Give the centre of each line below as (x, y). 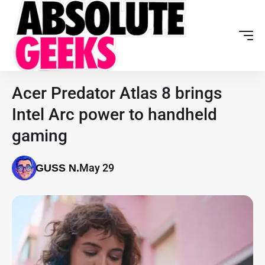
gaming (40, 135)
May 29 (97, 167)
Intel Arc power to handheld (114, 114)
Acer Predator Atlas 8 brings (117, 93)
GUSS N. (57, 168)
